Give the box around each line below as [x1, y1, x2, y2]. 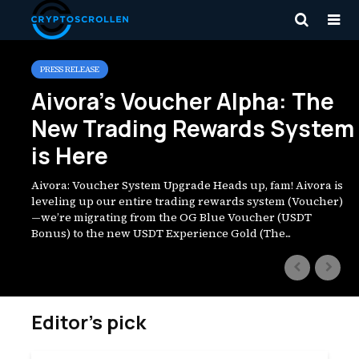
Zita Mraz [54, 24, 103, 38]
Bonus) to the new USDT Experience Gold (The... [31, 225, 291, 241]
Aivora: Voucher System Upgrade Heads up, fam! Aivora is [31, 177, 343, 193]
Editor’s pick [31, 309, 146, 335]
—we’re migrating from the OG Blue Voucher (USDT [31, 209, 312, 225]
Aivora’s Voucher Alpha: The [31, 86, 334, 116]
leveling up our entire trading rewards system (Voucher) [31, 193, 343, 209]
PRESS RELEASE [40, 64, 99, 75]
